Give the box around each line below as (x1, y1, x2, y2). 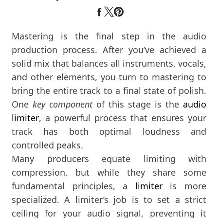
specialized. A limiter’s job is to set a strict (12, 193, 206, 205)
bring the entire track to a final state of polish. (12, 84, 206, 96)
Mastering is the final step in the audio (12, 30, 206, 42)
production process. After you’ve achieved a (12, 43, 206, 55)
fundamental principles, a (12, 180, 135, 192)
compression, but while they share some (12, 166, 206, 178)
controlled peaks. (12, 139, 83, 151)
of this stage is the (92, 98, 183, 110)
